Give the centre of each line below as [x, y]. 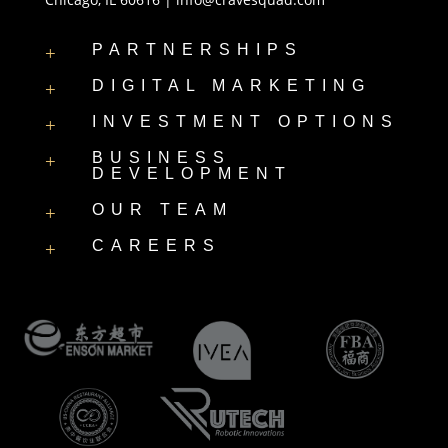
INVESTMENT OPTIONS [245, 122]
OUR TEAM [162, 210]
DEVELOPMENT [191, 174]
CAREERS [156, 246]
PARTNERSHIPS [197, 50]
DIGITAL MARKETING [231, 86]
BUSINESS [161, 158]
